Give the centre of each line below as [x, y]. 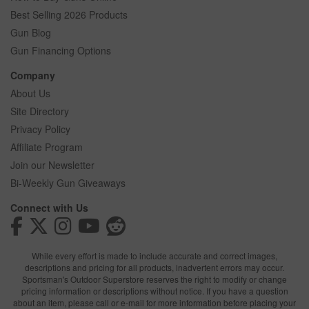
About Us [30, 93]
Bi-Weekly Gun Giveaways [68, 182]
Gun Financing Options [61, 50]
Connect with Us [49, 207]
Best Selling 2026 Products [69, 14]
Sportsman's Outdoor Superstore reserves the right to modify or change [154, 279]
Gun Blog [31, 32]
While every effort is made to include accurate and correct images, [154, 255]
